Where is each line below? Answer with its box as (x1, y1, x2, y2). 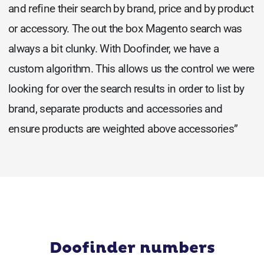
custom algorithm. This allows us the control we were (8, 61, 255, 75)
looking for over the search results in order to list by (8, 81, 245, 95)
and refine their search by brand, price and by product (8, 1, 253, 15)
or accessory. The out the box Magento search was (8, 21, 242, 35)
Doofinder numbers (49, 238, 215, 258)
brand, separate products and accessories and (8, 101, 223, 115)
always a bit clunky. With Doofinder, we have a (8, 41, 219, 55)
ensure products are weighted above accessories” (8, 121, 238, 136)
